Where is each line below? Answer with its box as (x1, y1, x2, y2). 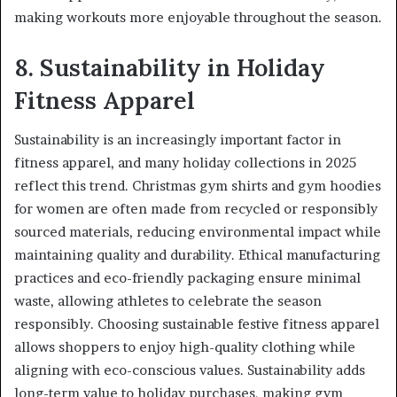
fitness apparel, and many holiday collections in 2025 (14, 154, 356, 172)
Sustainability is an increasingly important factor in (14, 131, 341, 149)
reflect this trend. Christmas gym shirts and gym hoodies (14, 177, 381, 195)
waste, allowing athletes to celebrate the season (14, 292, 322, 310)
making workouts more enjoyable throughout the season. (14, 8, 382, 26)
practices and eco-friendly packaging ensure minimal (14, 269, 361, 287)
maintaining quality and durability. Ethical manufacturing (14, 246, 380, 264)
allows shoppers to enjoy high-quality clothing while (14, 339, 355, 356)
